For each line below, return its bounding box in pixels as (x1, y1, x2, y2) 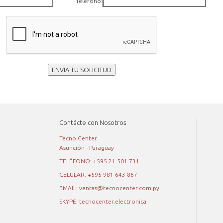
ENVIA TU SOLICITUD (52, 66, 111, 73)
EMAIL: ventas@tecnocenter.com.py (59, 185, 159, 191)
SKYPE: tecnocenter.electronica (59, 198, 146, 205)
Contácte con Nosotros (59, 119, 126, 126)
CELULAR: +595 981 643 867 (59, 171, 137, 178)
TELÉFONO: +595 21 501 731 (59, 158, 139, 164)
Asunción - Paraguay (59, 144, 114, 151)
